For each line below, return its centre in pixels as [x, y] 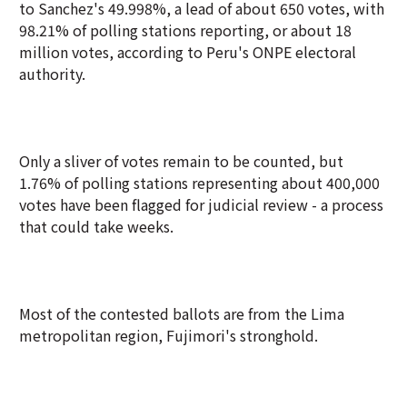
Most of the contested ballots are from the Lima [182, 313]
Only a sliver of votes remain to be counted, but [181, 161]
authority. [52, 74]
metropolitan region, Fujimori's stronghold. [169, 335]
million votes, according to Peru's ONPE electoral [188, 52]
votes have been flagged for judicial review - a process [201, 204]
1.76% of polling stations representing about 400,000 [199, 183]
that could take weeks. [96, 226]
